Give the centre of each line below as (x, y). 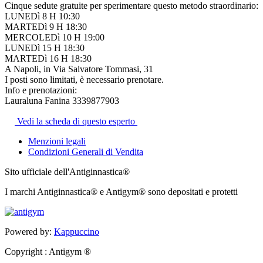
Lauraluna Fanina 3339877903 (62, 101)
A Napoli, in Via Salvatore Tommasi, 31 (79, 69)
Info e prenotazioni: (41, 90)
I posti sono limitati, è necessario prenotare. (84, 80)
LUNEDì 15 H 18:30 (45, 48)
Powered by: (29, 232)
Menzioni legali (57, 141)
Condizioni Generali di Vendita (86, 152)
